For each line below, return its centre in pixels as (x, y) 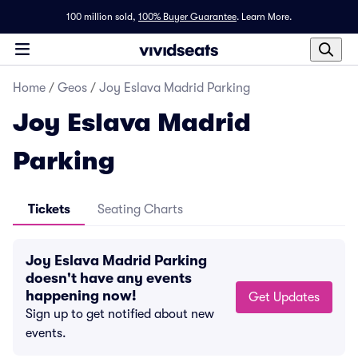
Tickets (49, 209)
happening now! (81, 296)
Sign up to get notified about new (120, 314)
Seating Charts (140, 209)
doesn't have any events (109, 278)
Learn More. (267, 17)
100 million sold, (101, 17)
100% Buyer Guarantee (187, 17)
